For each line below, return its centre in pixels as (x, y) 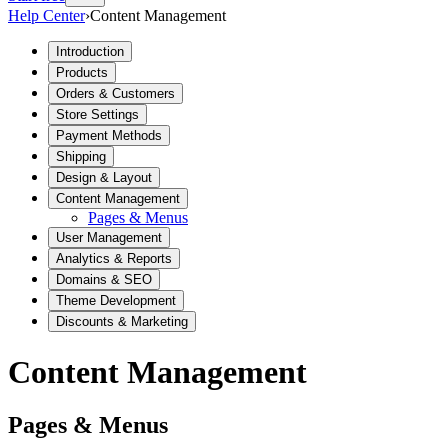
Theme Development (116, 301)
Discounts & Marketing (122, 322)
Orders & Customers (115, 94)
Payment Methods (109, 136)
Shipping (81, 157)
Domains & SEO (104, 280)
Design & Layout (104, 178)
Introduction (90, 52)
